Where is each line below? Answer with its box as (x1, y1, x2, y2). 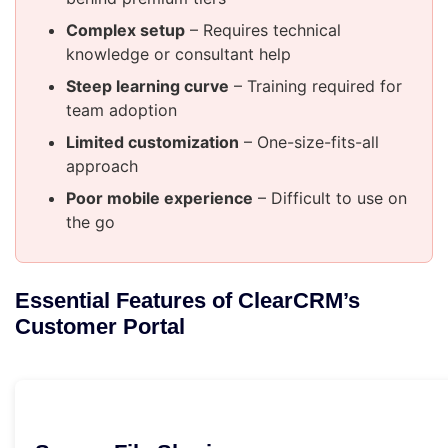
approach (66, 156, 138, 177)
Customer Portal (15, 314, 185, 340)
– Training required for (229, 76, 402, 97)
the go (66, 212, 115, 233)
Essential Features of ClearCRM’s (15, 288, 360, 314)
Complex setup (66, 20, 185, 41)
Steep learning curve (66, 76, 229, 97)
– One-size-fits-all (239, 132, 379, 153)
